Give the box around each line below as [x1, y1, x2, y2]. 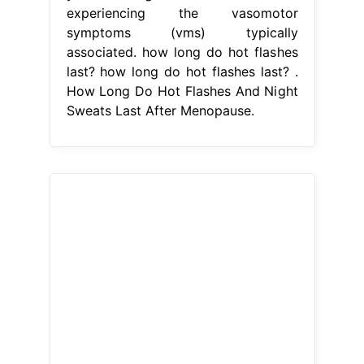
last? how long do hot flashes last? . [66, 63, 298, 80]
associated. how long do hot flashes [66, 43, 298, 60]
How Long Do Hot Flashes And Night [66, 82, 298, 99]
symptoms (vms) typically [66, 24, 298, 41]
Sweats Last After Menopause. [66, 102, 254, 119]
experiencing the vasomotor [66, 4, 298, 21]
